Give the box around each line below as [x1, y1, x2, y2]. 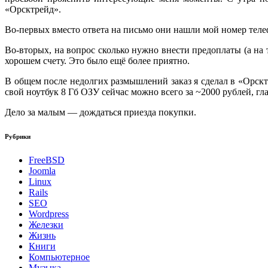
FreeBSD [29, 155, 65, 166]
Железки [29, 220, 63, 230]
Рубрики [5, 133, 31, 141]
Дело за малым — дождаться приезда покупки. [5, 107, 196, 118]
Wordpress [29, 209, 69, 220]
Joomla [29, 166, 56, 176]
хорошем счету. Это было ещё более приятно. [5, 56, 190, 66]
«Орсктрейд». [5, 4, 61, 15]
